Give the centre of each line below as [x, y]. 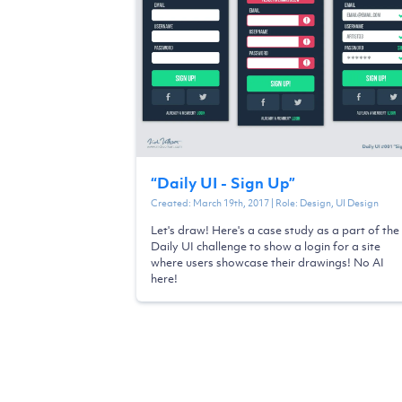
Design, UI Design [339, 202]
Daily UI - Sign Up [223, 183]
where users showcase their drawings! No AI [267, 262]
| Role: [284, 202]
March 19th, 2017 [231, 202]
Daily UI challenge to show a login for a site [266, 246]
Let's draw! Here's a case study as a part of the [275, 230]
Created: [172, 202]
